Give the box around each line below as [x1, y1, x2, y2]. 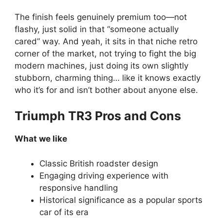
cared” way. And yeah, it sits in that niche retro [15, 36, 198, 46]
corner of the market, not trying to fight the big [15, 48, 196, 58]
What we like [15, 134, 67, 144]
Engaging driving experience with [39, 170, 168, 181]
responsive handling [39, 182, 118, 193]
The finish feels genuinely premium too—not [15, 12, 187, 22]
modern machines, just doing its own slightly [15, 60, 188, 71]
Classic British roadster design [39, 158, 158, 168]
